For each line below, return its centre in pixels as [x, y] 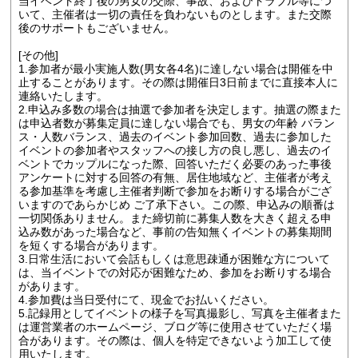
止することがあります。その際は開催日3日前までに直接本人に [178, 83]
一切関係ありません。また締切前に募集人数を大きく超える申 [175, 219]
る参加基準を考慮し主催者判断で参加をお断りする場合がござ [175, 191]
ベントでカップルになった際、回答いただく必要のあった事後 [175, 164]
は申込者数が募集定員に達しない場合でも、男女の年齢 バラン [176, 123]
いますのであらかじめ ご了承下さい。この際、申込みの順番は [176, 205]
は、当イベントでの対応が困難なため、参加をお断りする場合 [175, 273]
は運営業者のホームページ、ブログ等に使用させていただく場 [175, 327]
